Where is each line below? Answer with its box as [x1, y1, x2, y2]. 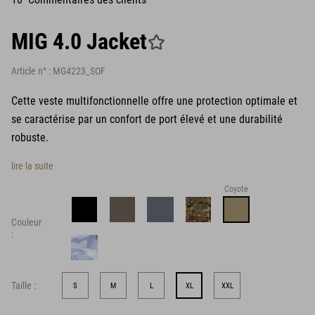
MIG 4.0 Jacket [11, 28, 147, 55]
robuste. [11, 131, 49, 144]
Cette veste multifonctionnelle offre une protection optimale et [11, 94, 297, 108]
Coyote [224, 184, 248, 194]
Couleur [11, 217, 41, 228]
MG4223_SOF [53, 65, 105, 77]
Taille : [11, 279, 36, 291]
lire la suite [11, 160, 53, 172]
